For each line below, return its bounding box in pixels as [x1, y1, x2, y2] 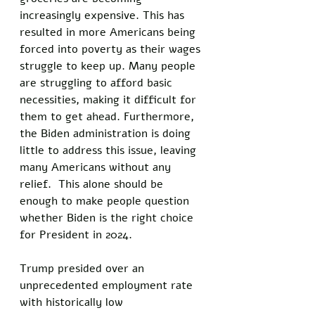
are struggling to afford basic [20, 75, 176, 91]
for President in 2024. [20, 226, 136, 243]
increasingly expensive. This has [20, 7, 188, 23]
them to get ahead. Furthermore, [20, 108, 198, 124]
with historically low [20, 294, 127, 310]
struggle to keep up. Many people [20, 58, 199, 74]
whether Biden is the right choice [20, 210, 197, 226]
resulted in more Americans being [20, 24, 199, 40]
